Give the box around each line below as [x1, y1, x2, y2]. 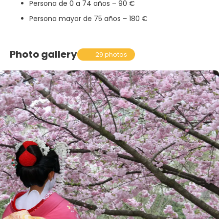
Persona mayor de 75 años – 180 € [29, 13, 148, 23]
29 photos [95, 49, 128, 59]
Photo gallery [10, 47, 77, 62]
